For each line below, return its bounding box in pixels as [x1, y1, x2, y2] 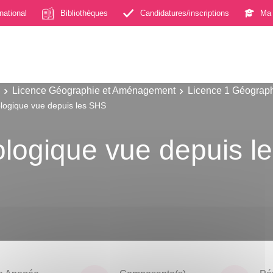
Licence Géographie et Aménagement [12, 85, 175, 96]
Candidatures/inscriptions [140, 8, 229, 18]
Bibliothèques [60, 8, 108, 18]
